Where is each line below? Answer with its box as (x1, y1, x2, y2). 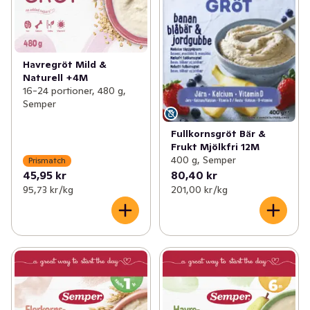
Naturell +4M (23, 71, 88, 84)
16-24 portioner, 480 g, (23, 84, 126, 98)
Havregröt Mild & (23, 58, 107, 71)
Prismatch (28, 155, 66, 166)
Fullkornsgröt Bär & (170, 127, 266, 140)
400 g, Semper (170, 153, 236, 166)
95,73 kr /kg (23, 183, 73, 196)
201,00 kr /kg (170, 183, 228, 196)
